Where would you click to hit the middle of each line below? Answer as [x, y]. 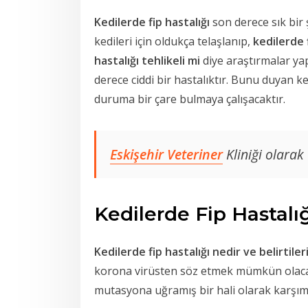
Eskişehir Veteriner [166, 154]
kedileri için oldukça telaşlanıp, [174, 42]
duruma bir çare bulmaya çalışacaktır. [190, 99]
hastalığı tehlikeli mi [147, 61]
